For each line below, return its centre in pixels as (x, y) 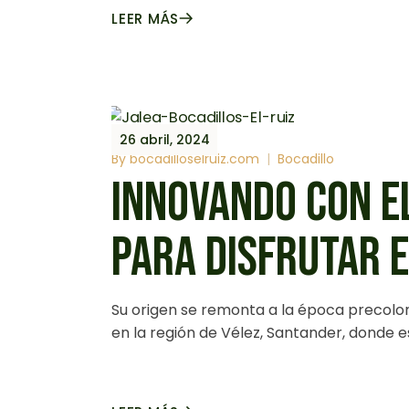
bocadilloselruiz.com (194, 159)
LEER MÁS (145, 19)
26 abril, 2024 (165, 140)
